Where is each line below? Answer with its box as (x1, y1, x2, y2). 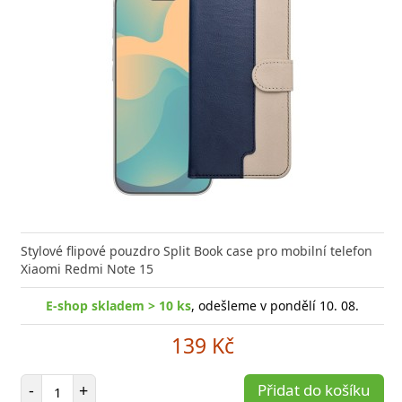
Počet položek (57, 373, 138, 391)
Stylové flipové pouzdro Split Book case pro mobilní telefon (21, 242, 372, 260)
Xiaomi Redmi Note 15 (21, 260, 153, 278)
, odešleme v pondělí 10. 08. (191, 297, 359, 315)
